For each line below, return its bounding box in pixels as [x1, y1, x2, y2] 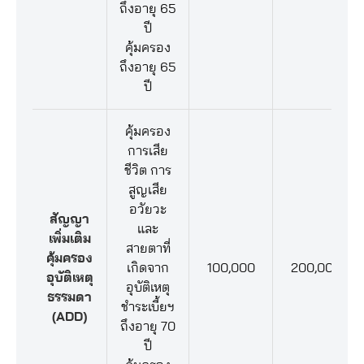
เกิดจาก [127, 262, 169, 275]
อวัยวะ [129, 203, 167, 216]
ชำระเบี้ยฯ [121, 301, 175, 314]
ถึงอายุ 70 [120, 320, 175, 333]
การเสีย [128, 145, 168, 158]
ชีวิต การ [124, 164, 171, 177]
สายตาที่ [125, 242, 171, 255]
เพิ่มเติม [48, 232, 91, 245]
